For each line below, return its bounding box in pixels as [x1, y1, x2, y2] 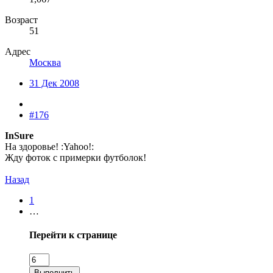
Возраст [5, 14, 38, 25]
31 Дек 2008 [29, 77, 79, 88]
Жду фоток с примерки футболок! [5, 152, 149, 163]
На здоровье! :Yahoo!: [5, 141, 94, 152]
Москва [29, 57, 61, 68]
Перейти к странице [29, 229, 117, 240]
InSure [5, 130, 34, 141]
